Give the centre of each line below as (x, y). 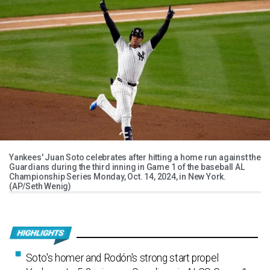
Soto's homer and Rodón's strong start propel (122, 258)
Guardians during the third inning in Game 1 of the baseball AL (127, 167)
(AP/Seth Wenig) (40, 187)
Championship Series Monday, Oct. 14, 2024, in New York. (118, 177)
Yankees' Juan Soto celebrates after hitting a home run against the (135, 158)
